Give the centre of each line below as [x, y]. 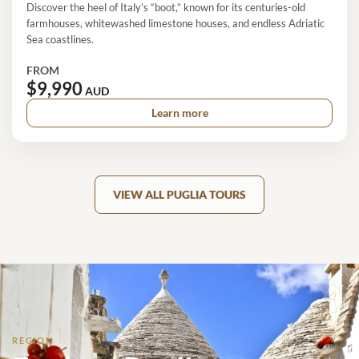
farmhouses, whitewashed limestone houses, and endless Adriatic [175, 23]
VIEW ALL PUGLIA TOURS [179, 195]
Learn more [179, 113]
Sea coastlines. [60, 39]
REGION [33, 340]
